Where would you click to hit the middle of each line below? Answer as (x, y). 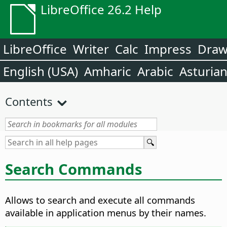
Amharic (108, 71)
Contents (29, 101)
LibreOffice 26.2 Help (101, 9)
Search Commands (74, 169)
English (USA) (41, 71)
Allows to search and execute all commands (100, 200)
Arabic (155, 71)
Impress (168, 49)
